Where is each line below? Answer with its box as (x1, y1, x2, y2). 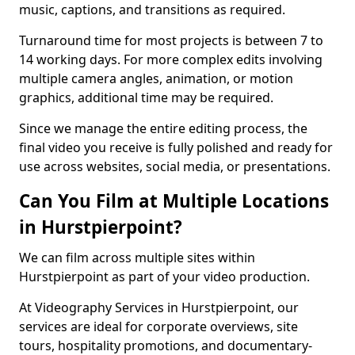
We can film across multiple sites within (19, 249, 255, 266)
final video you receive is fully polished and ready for (19, 139, 333, 156)
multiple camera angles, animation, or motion (19, 70, 293, 87)
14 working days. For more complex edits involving (19, 51, 323, 68)
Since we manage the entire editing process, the (19, 120, 307, 137)
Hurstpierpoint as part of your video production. (19, 268, 313, 285)
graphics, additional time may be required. (19, 89, 273, 106)
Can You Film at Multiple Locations (19, 189, 329, 213)
